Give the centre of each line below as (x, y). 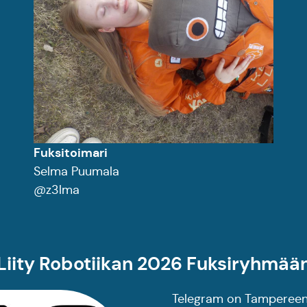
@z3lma (56, 190)
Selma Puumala (76, 172)
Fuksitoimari (70, 153)
